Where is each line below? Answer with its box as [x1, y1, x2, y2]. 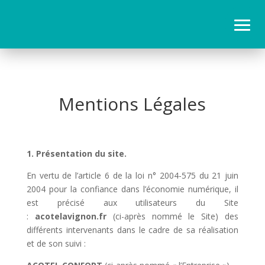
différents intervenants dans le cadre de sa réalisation [26, 224, 239, 235]
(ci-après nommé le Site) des [112, 211, 239, 222]
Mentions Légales [59, 92, 206, 116]
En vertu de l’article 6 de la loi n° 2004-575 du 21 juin [26, 170, 239, 181]
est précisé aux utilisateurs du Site [26, 197, 239, 208]
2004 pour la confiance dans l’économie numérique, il [26, 183, 239, 195]
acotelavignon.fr [34, 211, 106, 222]
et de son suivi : [26, 238, 86, 249]
